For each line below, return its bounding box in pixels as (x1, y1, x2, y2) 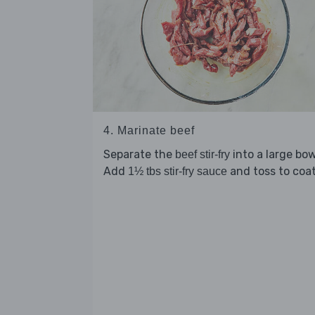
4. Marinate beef (103, 124, 195, 136)
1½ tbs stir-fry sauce (128, 165, 227, 177)
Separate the (103, 147, 175, 161)
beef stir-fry (175, 148, 230, 160)
